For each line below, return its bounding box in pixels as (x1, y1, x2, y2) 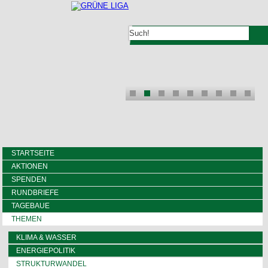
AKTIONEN (11, 162, 48, 170)
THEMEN (11, 214, 42, 223)
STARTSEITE (11, 148, 55, 157)
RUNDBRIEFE (11, 188, 59, 197)
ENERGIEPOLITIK (16, 246, 76, 255)
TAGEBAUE (11, 201, 50, 210)
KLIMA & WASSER (16, 233, 77, 242)
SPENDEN (11, 175, 47, 184)
